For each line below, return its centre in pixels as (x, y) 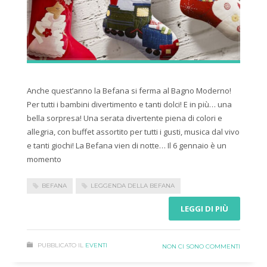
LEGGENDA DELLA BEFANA (133, 185)
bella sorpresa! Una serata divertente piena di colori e (125, 118)
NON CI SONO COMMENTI (201, 247)
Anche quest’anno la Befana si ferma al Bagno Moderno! (129, 90)
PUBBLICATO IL (60, 246)
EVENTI (96, 246)
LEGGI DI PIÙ (204, 209)
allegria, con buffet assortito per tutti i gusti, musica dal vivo (133, 131)
